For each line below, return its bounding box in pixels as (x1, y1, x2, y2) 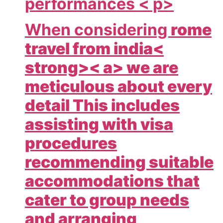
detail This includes (25, 95, 180, 115)
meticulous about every (25, 76, 212, 96)
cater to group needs (25, 190, 189, 210)
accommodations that (25, 171, 200, 191)
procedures (25, 133, 117, 153)
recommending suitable (25, 152, 214, 172)
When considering (25, 19, 171, 39)
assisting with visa (25, 114, 173, 134)
